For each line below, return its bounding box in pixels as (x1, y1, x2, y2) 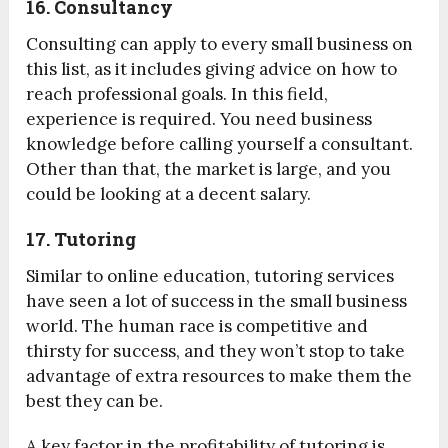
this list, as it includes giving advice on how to (26, 58, 398, 81)
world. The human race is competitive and (26, 315, 369, 338)
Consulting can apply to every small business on (26, 33, 414, 56)
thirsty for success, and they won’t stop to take (26, 340, 406, 363)
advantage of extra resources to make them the (26, 365, 413, 388)
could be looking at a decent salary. (26, 183, 312, 206)
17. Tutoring (26, 227, 137, 252)
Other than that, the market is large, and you (26, 158, 392, 181)
